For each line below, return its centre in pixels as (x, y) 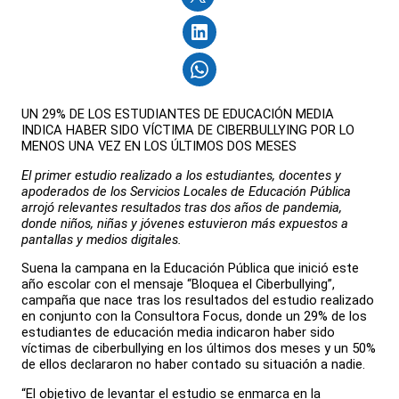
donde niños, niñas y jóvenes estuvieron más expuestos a (185, 223)
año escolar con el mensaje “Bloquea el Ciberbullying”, (178, 285)
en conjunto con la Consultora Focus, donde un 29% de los (194, 317)
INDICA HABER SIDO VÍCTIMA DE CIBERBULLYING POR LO (188, 130)
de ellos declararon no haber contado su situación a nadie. (193, 365)
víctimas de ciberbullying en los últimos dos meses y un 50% (199, 349)
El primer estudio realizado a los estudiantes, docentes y (181, 175)
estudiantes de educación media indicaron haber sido (178, 333)
